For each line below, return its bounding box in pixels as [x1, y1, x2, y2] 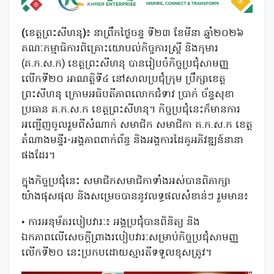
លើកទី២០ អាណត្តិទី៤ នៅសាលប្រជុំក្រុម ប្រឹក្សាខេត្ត [21, 72, 226, 87]
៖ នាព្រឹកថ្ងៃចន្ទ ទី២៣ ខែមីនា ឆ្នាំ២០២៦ [86, 26, 244, 41]
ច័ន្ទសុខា [201, 87, 234, 102]
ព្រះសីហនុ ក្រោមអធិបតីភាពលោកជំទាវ [21, 87, 175, 102]
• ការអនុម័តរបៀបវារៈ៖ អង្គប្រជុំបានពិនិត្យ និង [21, 215, 200, 230]
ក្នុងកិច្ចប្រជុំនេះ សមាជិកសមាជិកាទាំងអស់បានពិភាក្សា [21, 174, 231, 189]
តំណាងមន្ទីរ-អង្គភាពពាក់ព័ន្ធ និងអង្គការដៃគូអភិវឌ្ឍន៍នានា [21, 133, 243, 148]
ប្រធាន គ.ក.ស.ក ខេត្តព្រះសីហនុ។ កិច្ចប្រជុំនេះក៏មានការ [21, 102, 240, 117]
